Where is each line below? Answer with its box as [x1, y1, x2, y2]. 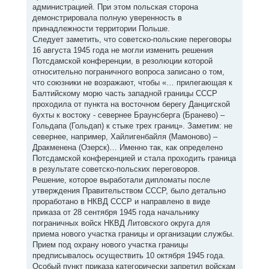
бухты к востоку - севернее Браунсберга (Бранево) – [32, 110, 225, 119]
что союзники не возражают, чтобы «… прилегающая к [32, 78, 232, 87]
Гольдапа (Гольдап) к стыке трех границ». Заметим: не [32, 121, 232, 130]
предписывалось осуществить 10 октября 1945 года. [32, 251, 225, 260]
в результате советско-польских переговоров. [32, 165, 200, 174]
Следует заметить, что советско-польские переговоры [32, 35, 231, 44]
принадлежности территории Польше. [32, 24, 170, 33]
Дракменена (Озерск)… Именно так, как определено [32, 143, 223, 152]
